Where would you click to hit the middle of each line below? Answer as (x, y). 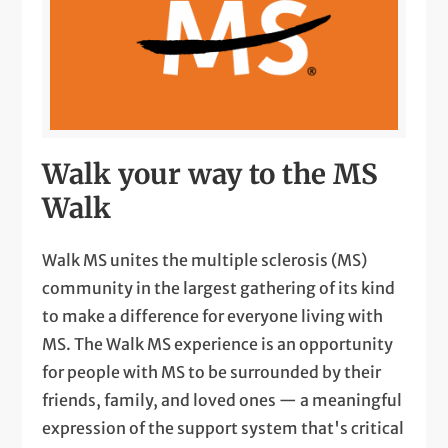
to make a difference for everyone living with (213, 316)
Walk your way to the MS (210, 175)
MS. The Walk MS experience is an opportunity (218, 344)
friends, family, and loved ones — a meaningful (222, 400)
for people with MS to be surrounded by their (212, 372)
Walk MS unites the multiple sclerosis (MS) (205, 260)
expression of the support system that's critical (223, 428)
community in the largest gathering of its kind (219, 288)
